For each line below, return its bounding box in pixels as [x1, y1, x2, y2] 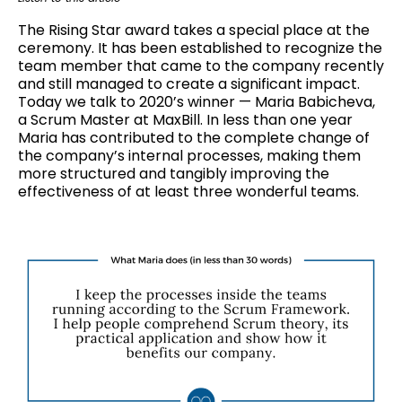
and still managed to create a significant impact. [18, 74, 360, 94]
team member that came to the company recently [18, 56, 384, 76]
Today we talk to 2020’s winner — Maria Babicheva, [18, 92, 375, 112]
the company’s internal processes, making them [18, 145, 361, 166]
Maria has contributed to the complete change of [18, 127, 370, 148]
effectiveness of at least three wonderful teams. [18, 181, 359, 202]
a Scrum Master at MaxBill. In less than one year [18, 109, 353, 130]
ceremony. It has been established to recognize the [18, 38, 382, 58]
